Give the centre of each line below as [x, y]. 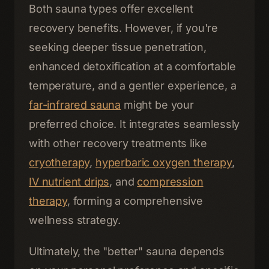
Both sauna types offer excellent [111, 9]
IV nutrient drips [69, 182]
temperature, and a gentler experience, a [133, 86]
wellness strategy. [75, 220]
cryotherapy [59, 162]
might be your [157, 105]
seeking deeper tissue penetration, [118, 47]
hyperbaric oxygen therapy [163, 162]
